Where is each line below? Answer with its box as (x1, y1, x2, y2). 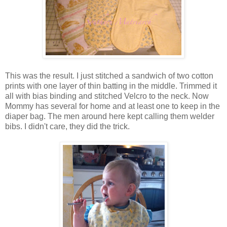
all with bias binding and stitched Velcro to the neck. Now (5, 91, 209, 100)
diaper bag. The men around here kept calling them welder (5, 111, 214, 121)
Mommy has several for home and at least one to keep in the (5, 101, 220, 110)
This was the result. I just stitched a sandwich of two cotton (5, 71, 213, 80)
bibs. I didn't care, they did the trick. (5, 122, 130, 131)
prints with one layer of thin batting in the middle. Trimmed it (5, 81, 217, 90)
